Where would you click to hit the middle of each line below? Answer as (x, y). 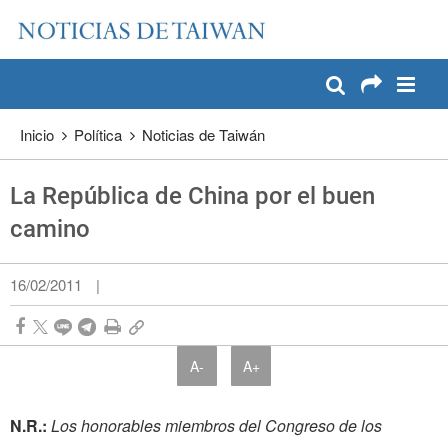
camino (50, 229)
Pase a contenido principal (115, 20)
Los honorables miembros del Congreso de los (214, 426)
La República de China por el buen (192, 196)
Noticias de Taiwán (203, 135)
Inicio (37, 135)
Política (98, 135)
